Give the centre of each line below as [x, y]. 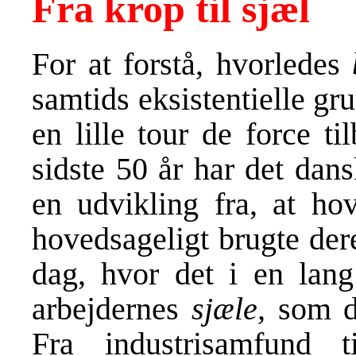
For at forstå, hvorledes [192, 64]
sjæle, [228, 308]
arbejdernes [112, 308]
